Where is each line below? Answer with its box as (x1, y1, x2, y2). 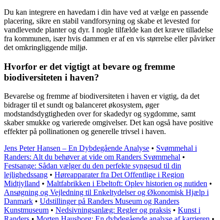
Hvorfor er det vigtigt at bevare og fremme (4, 61, 175, 72)
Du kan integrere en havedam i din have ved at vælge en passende (4, 7, 208, 16)
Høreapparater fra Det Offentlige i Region (55, 170, 184, 179)
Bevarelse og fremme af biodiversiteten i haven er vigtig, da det (4, 92, 199, 101)
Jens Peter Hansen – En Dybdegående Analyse (4, 144, 149, 153)
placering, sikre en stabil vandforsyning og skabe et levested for (4, 16, 200, 25)
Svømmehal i (156, 144, 197, 153)
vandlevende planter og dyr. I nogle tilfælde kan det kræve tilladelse (4, 25, 213, 34)
